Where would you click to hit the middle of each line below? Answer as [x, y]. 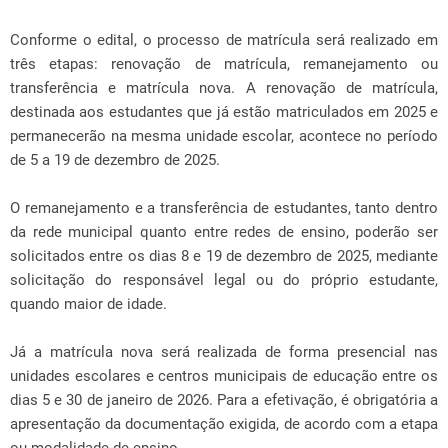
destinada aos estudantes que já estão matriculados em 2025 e [224, 112]
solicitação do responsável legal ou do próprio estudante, [224, 280]
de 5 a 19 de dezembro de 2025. [115, 160]
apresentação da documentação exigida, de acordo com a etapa [224, 424]
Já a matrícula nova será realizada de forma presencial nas [224, 352]
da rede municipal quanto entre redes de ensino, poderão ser [224, 232]
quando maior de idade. [88, 304]
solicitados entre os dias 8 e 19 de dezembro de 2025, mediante [224, 256]
